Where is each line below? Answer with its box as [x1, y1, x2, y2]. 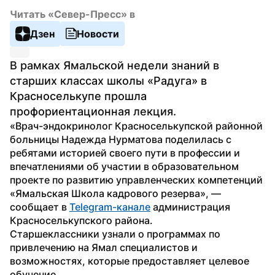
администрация [150, 200, 230, 213]
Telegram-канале [69, 200, 150, 213]
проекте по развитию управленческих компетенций [10, 173, 263, 186]
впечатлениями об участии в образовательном [10, 160, 239, 172]
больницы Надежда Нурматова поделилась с [10, 133, 231, 145]
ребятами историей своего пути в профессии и [10, 146, 240, 159]
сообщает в [10, 200, 69, 213]
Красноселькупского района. [10, 214, 153, 227]
